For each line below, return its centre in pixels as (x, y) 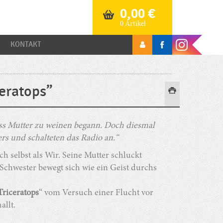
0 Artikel (133, 24)
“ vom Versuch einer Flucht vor (96, 193)
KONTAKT (26, 44)
